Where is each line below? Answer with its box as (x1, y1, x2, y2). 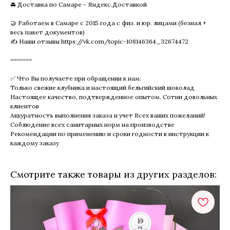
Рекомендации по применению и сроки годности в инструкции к (10, 129, 209, 138)
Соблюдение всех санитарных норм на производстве (10, 120, 175, 128)
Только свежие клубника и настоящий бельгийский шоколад (10, 83, 195, 91)
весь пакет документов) (10, 28, 85, 36)
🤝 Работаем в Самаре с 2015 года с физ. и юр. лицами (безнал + (10, 18, 206, 27)
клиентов (10, 102, 39, 110)
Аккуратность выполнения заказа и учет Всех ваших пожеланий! (10, 111, 205, 119)
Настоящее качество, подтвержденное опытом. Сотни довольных (10, 92, 217, 101)
